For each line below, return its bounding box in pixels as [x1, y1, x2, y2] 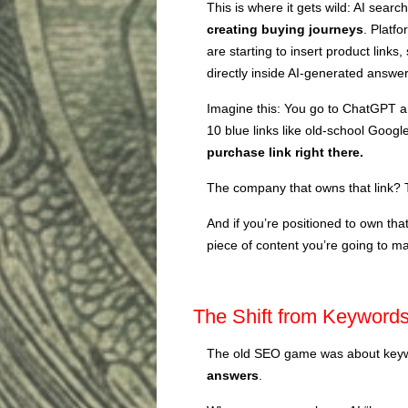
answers [207, 367, 259, 382]
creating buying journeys [207, 21, 363, 36]
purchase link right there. [207, 144, 363, 159]
